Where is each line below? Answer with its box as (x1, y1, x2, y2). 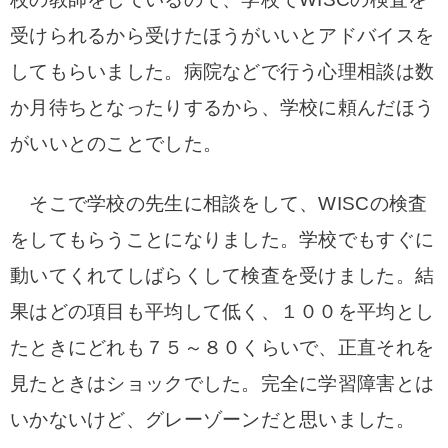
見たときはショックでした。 (10, 373, 261, 394)
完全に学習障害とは (260, 373, 435, 394)
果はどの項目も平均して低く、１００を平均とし (10, 301, 435, 322)
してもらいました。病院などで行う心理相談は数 (10, 61, 435, 82)
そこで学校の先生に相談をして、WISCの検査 (10, 193, 428, 214)
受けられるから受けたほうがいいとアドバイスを (10, 25, 435, 46)
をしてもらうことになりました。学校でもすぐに (10, 229, 435, 250)
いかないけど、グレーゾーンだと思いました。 (10, 409, 415, 430)
